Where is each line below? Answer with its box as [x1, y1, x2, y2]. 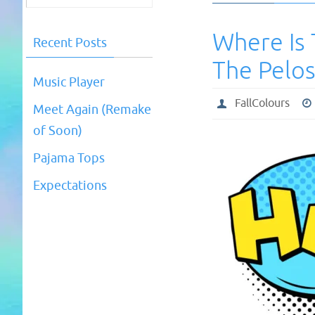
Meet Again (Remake [33, 102, 151, 117]
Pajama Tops [33, 150, 105, 166]
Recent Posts [33, 35, 107, 51]
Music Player [33, 75, 105, 90]
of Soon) [33, 123, 82, 139]
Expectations [33, 178, 107, 193]
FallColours [234, 96, 290, 110]
